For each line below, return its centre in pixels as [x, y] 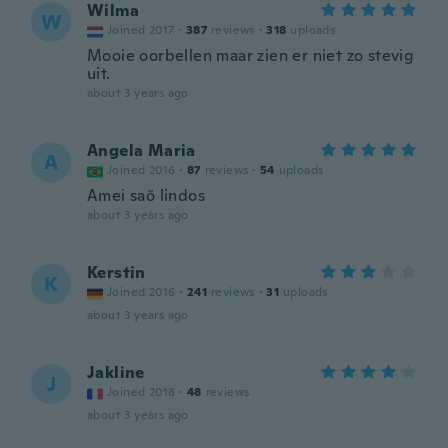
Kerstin [116, 272]
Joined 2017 [141, 30]
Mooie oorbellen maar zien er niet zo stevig [251, 55]
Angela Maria [141, 150]
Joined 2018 [141, 392]
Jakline [116, 372]
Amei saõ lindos [146, 195]
